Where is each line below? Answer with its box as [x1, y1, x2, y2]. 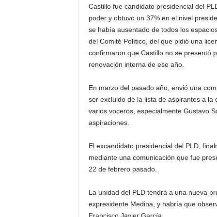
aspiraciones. [88, 119, 129, 126]
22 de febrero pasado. [88, 165, 157, 173]
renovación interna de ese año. [88, 61, 184, 68]
